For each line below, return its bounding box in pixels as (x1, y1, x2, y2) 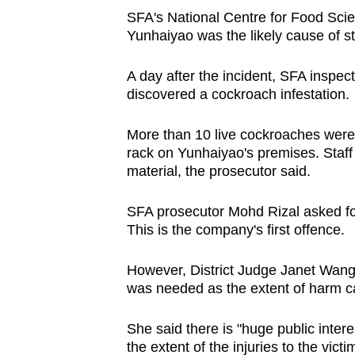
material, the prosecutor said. (126, 163, 311, 180)
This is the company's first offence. (126, 222, 345, 239)
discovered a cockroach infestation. (126, 86, 349, 103)
